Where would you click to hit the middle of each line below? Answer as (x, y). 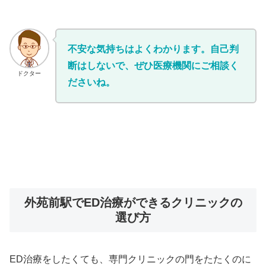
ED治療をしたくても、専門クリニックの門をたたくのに (130, 259)
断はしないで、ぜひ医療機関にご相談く (153, 66)
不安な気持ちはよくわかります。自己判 (153, 49)
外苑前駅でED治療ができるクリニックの (133, 202)
